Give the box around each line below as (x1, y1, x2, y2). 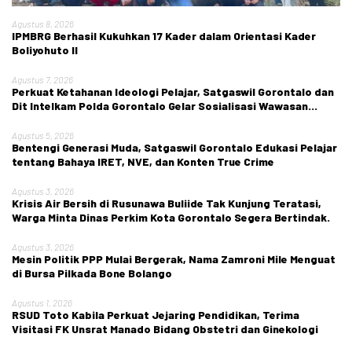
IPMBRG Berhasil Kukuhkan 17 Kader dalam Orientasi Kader (12, 29, 316, 43)
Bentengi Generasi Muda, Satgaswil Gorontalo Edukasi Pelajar (12, 141, 337, 155)
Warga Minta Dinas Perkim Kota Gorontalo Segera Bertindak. (12, 211, 330, 225)
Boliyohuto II (12, 43, 78, 57)
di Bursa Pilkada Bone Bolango (12, 266, 172, 280)
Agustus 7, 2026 (12, 74, 73, 86)
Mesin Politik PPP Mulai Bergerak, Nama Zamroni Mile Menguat (12, 252, 335, 266)
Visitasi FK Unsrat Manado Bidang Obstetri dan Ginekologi (12, 322, 318, 336)
